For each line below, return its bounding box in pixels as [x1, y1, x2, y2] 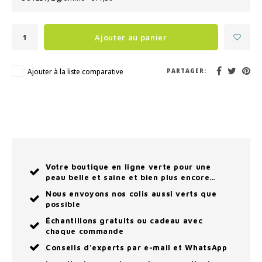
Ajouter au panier [95, 32, 167, 43]
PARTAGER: [167, 67, 206, 75]
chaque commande [46, 226, 124, 236]
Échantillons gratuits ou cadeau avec [46, 216, 203, 225]
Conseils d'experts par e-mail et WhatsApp [46, 243, 227, 252]
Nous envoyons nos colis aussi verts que [46, 189, 217, 198]
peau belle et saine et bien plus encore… [46, 173, 216, 182]
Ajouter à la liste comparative [27, 67, 123, 76]
